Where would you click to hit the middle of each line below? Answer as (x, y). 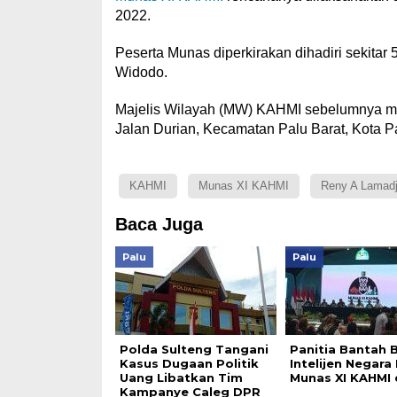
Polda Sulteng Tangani (194, 349)
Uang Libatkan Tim (181, 378)
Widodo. (141, 72)
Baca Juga (159, 224)
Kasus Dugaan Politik (189, 363)
